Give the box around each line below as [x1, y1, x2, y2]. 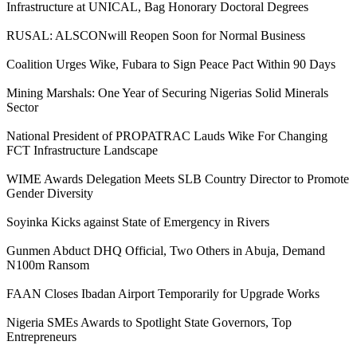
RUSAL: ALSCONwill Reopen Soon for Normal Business [6, 28, 305, 42]
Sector [6, 100, 38, 114]
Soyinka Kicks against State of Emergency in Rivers [6, 214, 269, 229]
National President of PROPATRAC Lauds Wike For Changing [6, 128, 328, 143]
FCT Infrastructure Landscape [6, 143, 158, 157]
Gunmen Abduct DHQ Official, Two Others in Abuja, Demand [6, 243, 325, 257]
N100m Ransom [6, 257, 89, 272]
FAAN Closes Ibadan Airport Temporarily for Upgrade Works [6, 286, 320, 300]
